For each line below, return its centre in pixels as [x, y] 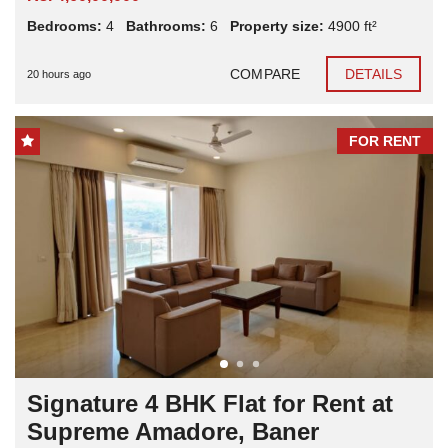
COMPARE [265, 74]
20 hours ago [59, 74]
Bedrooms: [64, 26]
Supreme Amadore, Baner [173, 431]
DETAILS [373, 74]
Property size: [277, 26]
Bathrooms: [166, 26]
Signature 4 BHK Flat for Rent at [210, 403]
